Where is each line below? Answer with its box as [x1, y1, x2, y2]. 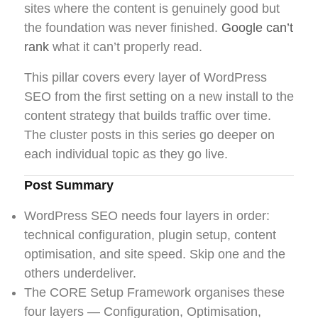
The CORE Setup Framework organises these [24, 285, 285, 300]
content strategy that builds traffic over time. [24, 109, 271, 124]
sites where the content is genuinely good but [24, 1, 280, 16]
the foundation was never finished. [24, 21, 221, 35]
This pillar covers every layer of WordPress [24, 70, 267, 85]
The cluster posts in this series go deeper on [24, 128, 275, 143]
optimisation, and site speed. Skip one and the [24, 247, 285, 262]
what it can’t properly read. [49, 40, 202, 55]
